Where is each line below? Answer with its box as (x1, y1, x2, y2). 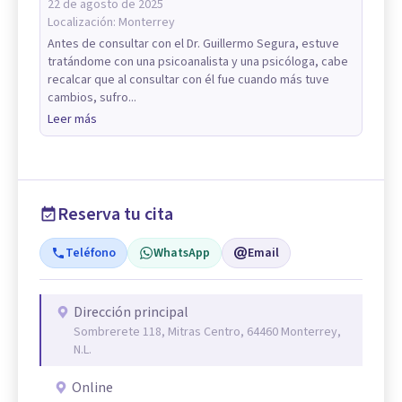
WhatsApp (153, 244, 210, 263)
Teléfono (66, 244, 116, 263)
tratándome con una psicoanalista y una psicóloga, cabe (48, 53, 348, 72)
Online (72, 378, 113, 398)
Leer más (48, 110, 97, 129)
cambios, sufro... (48, 89, 136, 108)
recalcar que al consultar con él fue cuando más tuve (48, 71, 329, 90)
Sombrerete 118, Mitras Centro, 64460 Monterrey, (74, 323, 341, 342)
